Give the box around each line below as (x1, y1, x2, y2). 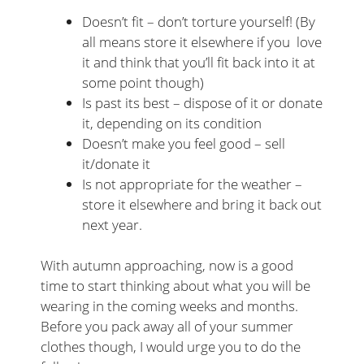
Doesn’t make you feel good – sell (82, 133, 285, 153)
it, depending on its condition (82, 113, 262, 132)
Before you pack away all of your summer (41, 317, 293, 336)
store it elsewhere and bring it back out (82, 194, 322, 214)
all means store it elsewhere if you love (82, 32, 322, 51)
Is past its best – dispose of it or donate (82, 93, 323, 112)
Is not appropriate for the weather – (82, 174, 302, 193)
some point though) (82, 72, 204, 92)
